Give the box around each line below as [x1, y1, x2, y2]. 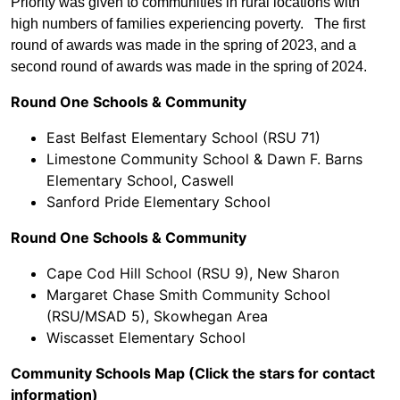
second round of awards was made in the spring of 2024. [11, 59, 367, 75]
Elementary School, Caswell [46, 171, 234, 190]
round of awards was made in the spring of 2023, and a [11, 37, 356, 54]
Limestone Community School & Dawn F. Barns [46, 150, 362, 169]
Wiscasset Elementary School [46, 329, 246, 347]
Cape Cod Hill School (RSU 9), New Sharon [46, 264, 339, 283]
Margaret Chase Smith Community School [46, 286, 330, 304]
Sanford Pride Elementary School [46, 193, 271, 212]
